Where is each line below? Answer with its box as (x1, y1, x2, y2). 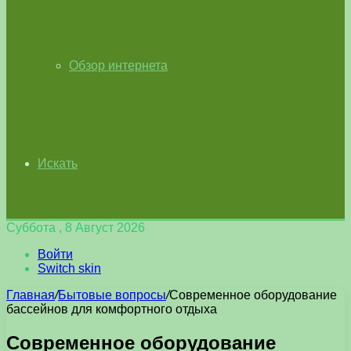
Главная (6, 288, 55, 302)
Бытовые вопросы (58, 288, 166, 302)
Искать (38, 157, 78, 170)
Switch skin (38, 262, 101, 275)
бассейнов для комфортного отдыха (6, 302, 217, 316)
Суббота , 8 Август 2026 (6, 221, 145, 234)
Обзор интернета (69, 59, 168, 72)
